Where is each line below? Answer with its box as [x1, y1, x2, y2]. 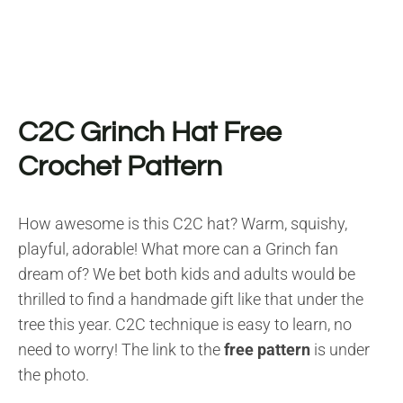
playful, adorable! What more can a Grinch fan [18, 238, 338, 258]
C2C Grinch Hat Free [18, 117, 282, 148]
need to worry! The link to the [18, 339, 220, 359]
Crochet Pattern [18, 151, 222, 182]
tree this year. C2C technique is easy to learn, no [18, 314, 352, 334]
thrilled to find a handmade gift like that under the [18, 289, 363, 309]
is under [310, 339, 370, 359]
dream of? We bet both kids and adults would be [18, 264, 355, 283]
